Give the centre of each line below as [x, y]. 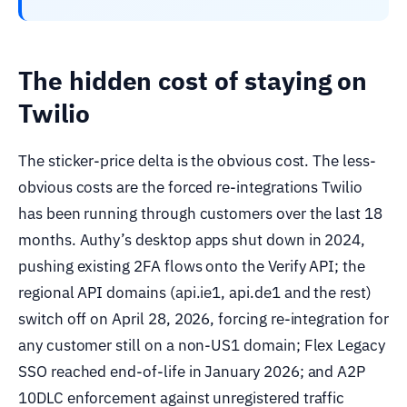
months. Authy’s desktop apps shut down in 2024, [192, 239]
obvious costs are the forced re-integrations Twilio [190, 187]
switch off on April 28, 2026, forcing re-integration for [203, 318]
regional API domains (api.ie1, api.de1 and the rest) [195, 292]
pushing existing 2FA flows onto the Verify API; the [192, 266]
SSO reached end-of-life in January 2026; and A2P [192, 371]
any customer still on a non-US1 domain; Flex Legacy [202, 345]
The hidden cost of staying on [193, 80]
